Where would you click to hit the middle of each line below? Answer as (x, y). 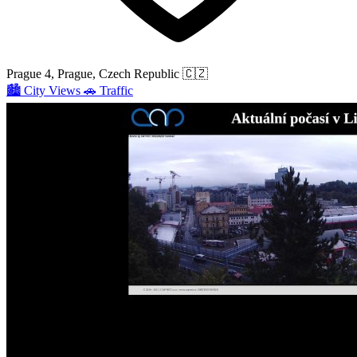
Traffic (116, 91)
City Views (52, 91)
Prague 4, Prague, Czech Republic (93, 74)
